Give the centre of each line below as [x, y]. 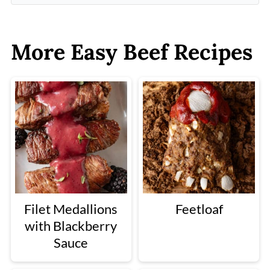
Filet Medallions [71, 209]
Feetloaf [199, 209]
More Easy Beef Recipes [131, 52]
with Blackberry [71, 226]
